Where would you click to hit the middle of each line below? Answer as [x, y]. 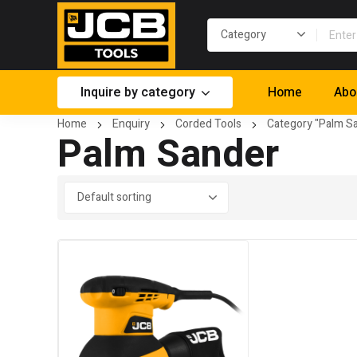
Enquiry [131, 124]
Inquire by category [138, 92]
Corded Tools [208, 124]
